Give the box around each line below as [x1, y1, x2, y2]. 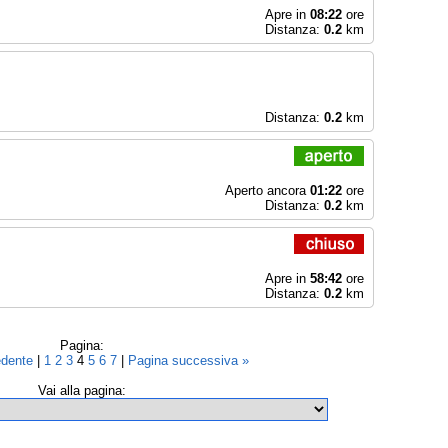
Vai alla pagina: [37, 383, 126, 398]
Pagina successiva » [128, 353, 249, 368]
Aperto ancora [224, 183, 310, 198]
